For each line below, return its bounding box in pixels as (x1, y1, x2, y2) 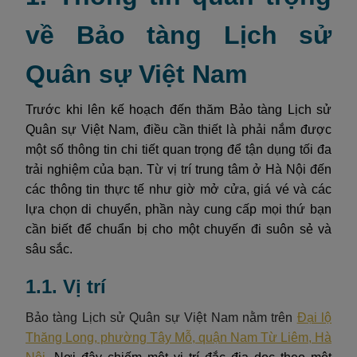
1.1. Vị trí (25, 276, 106, 297)
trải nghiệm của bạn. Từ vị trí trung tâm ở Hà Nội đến (25, 163, 331, 176)
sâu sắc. (25, 242, 73, 256)
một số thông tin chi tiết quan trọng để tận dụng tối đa (25, 143, 331, 156)
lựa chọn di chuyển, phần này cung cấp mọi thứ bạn (25, 202, 331, 216)
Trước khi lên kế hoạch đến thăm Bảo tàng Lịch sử (25, 103, 331, 116)
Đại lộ (296, 311, 332, 324)
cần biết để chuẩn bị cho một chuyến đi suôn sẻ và (25, 222, 331, 236)
